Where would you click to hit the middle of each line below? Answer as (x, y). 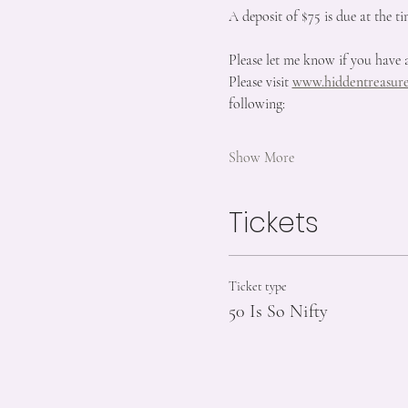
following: (256, 104)
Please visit (260, 82)
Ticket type (257, 286)
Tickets (273, 223)
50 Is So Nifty (278, 311)
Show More (261, 158)
